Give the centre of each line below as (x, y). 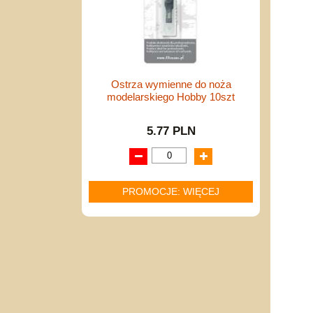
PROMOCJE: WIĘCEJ (171, 191)
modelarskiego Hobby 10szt (171, 97)
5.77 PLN (171, 130)
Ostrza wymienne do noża (171, 84)
